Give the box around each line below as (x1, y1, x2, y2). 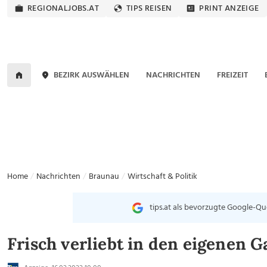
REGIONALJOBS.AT (27, 2, 99, 15)
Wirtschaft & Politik (128, 170, 197, 184)
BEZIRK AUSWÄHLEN (54, 68, 130, 82)
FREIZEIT (216, 68, 248, 82)
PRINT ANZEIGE (199, 2, 259, 15)
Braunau (89, 170, 119, 184)
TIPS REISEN (126, 2, 172, 15)
